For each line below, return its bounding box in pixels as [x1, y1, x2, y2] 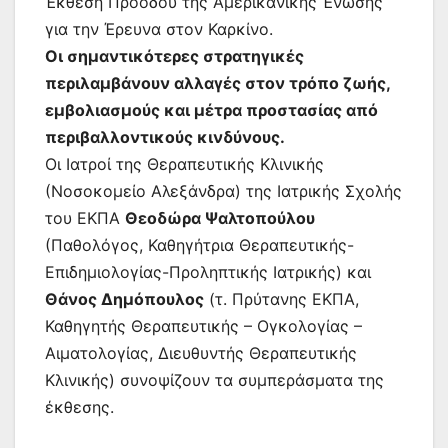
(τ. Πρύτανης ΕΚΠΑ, [204, 288, 359, 309]
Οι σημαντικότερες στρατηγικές [45, 45, 304, 66]
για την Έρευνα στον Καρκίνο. [45, 18, 273, 39]
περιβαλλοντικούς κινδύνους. [45, 126, 285, 147]
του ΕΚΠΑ [45, 207, 125, 228]
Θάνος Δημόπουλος [45, 288, 204, 309]
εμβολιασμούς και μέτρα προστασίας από [45, 99, 378, 120]
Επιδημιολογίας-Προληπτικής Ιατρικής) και [45, 261, 371, 282]
